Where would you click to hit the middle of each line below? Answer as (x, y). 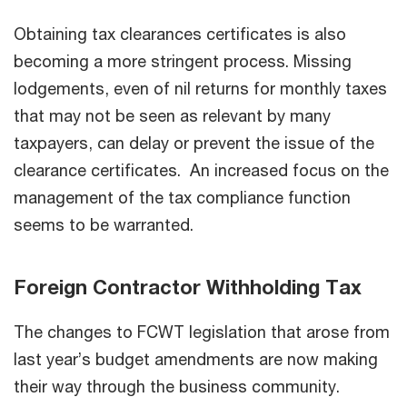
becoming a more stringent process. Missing (183, 60)
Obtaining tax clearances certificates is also (180, 33)
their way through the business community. (179, 386)
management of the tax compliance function (182, 197)
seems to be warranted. (110, 224)
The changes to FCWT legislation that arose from (202, 331)
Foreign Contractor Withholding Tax (188, 287)
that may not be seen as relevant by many (172, 115)
